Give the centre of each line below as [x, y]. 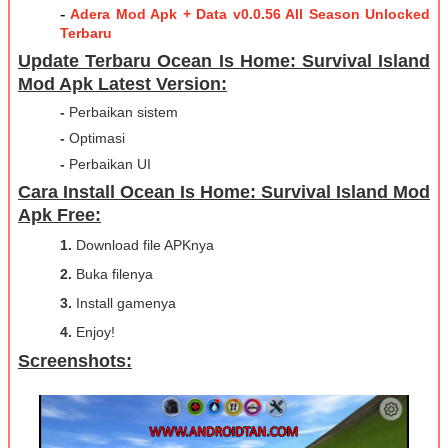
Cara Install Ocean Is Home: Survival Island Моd [224, 192]
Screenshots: [75, 361]
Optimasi [95, 138]
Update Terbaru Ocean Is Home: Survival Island [224, 61]
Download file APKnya [143, 245]
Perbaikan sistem [121, 112]
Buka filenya [112, 274]
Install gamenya [124, 303]
